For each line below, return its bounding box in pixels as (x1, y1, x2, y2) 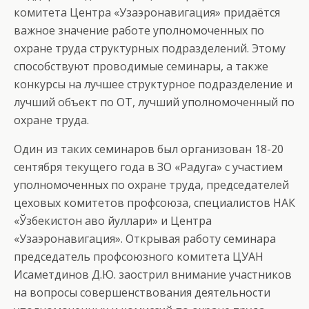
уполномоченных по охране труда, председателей (14, 177, 289, 192)
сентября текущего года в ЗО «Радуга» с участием (14, 159, 283, 175)
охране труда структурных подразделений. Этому (14, 41, 286, 56)
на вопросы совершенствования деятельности (14, 285, 270, 300)
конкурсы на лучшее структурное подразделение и (14, 77, 292, 92)
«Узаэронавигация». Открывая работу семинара (14, 231, 276, 246)
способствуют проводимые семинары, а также (14, 59, 268, 74)
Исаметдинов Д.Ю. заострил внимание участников (14, 267, 292, 282)
